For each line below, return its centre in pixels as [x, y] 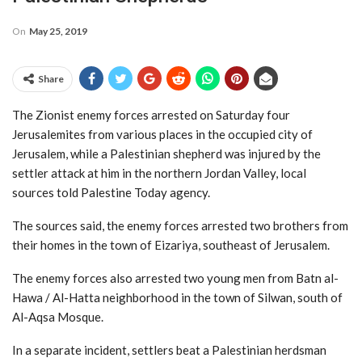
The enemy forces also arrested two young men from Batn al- [175, 278]
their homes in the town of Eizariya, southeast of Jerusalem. [171, 244]
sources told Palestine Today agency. [111, 192]
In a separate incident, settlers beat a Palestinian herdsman [169, 349]
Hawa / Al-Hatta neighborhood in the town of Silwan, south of [177, 297]
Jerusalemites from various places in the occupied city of [162, 134]
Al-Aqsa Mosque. [58, 316]
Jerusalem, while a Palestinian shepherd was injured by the [166, 153]
